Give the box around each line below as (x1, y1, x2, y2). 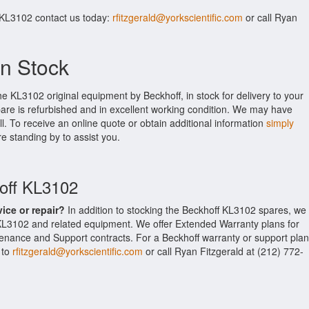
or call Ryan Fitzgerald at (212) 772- (143, 244, 303, 258)
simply (266, 116, 294, 130)
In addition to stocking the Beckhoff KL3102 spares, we (65, 203, 306, 217)
